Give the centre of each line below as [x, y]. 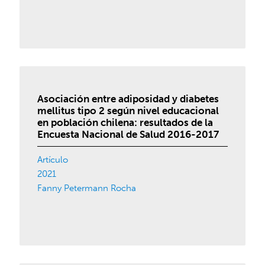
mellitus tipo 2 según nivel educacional [128, 111]
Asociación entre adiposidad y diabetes [128, 99]
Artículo [53, 160]
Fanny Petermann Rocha [87, 188]
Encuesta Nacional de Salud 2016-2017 [128, 134]
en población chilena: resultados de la [125, 122]
